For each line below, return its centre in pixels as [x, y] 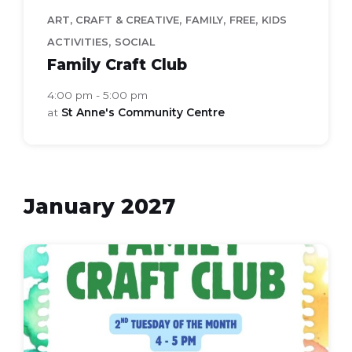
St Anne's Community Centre [143, 113]
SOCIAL [135, 42]
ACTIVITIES [78, 42]
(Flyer [42, 318]
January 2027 [99, 207]
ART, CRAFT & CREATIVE [113, 20]
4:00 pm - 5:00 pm [97, 95]
